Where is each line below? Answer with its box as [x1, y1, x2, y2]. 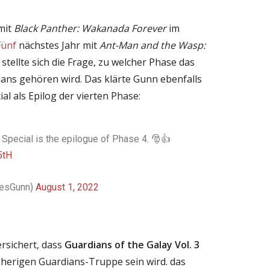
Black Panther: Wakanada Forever [14, 21, 166, 35]
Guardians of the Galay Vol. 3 [64, 237, 199, 251]
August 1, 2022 [35, 181, 99, 193]
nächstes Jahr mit [16, 38, 99, 52]
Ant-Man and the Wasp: [99, 38, 206, 52]
